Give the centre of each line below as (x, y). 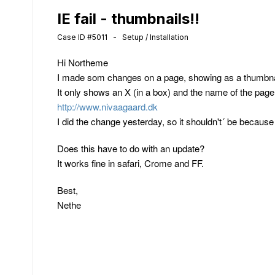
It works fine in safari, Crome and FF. (130, 163)
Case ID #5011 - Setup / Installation (123, 37)
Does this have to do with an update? (131, 148)
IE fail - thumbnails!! (128, 19)
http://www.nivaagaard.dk (107, 107)
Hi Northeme (83, 62)
